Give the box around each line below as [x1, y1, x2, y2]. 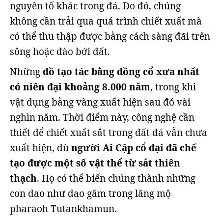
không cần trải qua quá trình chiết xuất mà [10, 15, 202, 27]
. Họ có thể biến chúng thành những [37, 172, 195, 185]
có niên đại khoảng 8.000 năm [10, 81, 150, 93]
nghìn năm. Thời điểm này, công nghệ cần [10, 111, 194, 124]
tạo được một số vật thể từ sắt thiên [10, 157, 180, 169]
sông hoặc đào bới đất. [10, 45, 110, 58]
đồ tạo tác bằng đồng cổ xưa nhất [43, 65, 199, 78]
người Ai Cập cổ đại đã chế [71, 141, 196, 154]
